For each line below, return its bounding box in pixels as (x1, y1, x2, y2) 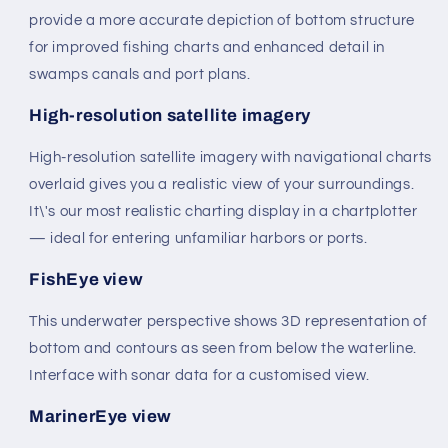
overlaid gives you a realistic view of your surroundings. (29, 176, 415, 192)
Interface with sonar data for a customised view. (29, 367, 370, 383)
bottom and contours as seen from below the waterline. (29, 340, 417, 356)
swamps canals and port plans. (29, 66, 251, 82)
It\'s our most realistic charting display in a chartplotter (29, 203, 418, 219)
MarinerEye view (29, 406, 172, 426)
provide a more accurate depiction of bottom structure (29, 12, 415, 28)
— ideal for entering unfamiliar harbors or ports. (29, 230, 368, 246)
